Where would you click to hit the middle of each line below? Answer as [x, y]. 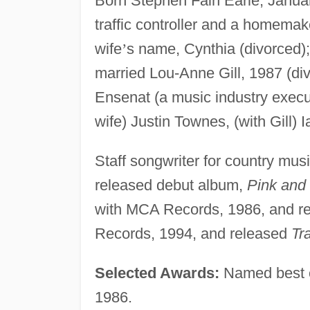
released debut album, [171, 185]
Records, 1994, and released [193, 233]
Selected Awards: [157, 273]
